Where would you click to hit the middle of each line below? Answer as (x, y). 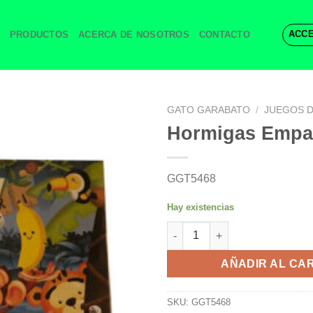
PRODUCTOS (39, 35)
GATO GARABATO (209, 110)
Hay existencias (201, 207)
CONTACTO (224, 35)
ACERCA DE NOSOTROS (134, 35)
